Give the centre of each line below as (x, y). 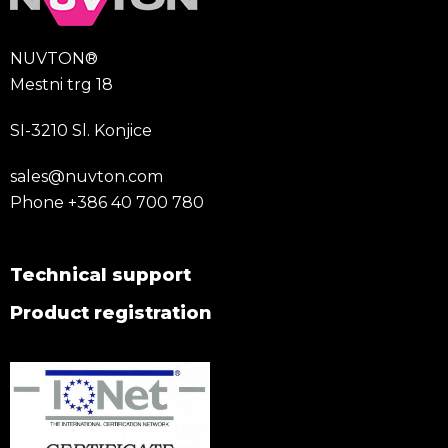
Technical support (100, 275)
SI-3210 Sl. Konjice (81, 131)
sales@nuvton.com (86, 177)
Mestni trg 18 (61, 85)
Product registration (111, 313)
